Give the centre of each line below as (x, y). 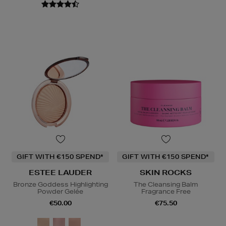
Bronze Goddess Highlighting (60, 185)
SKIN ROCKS (166, 173)
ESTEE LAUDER (60, 173)
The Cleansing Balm (166, 185)
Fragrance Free (166, 192)
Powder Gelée (60, 192)
